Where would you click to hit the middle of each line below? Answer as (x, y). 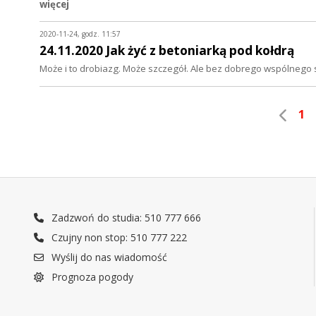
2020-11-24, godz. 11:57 (80, 34)
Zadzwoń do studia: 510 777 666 (125, 217)
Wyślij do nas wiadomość (108, 257)
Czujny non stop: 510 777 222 (118, 237)
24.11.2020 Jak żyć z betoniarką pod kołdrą (167, 51)
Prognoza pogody (91, 276)
